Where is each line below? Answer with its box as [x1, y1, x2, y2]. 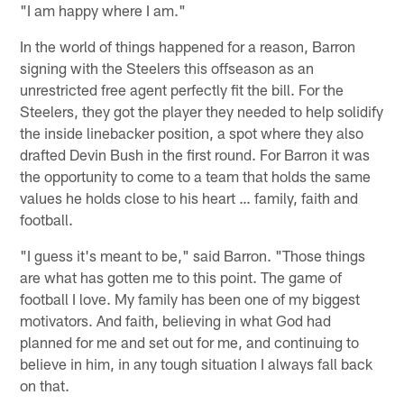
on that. [20, 376, 70, 395]
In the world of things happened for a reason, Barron [20, 37, 356, 56]
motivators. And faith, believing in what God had [20, 311, 332, 330]
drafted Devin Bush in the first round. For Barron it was [20, 145, 371, 164]
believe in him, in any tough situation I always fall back [20, 354, 373, 373]
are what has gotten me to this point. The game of [20, 268, 343, 287]
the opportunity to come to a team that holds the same [20, 167, 372, 186]
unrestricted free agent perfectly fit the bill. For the [20, 80, 344, 99]
